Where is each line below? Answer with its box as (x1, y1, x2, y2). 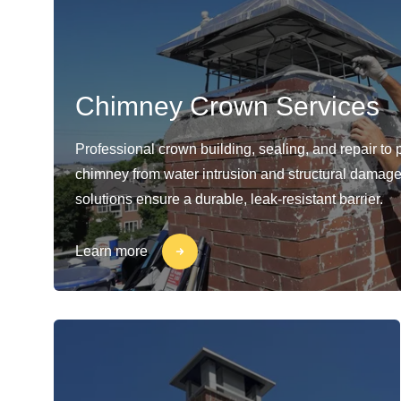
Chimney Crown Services (75, 90, 380, 121)
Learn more (75, 243, 148, 259)
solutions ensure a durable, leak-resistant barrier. (75, 191, 383, 207)
